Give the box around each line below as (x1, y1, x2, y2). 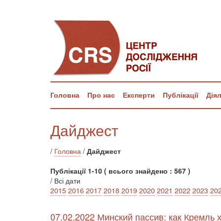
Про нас (87, 90, 115, 100)
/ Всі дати (50, 176, 80, 185)
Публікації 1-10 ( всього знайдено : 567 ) (50, 166, 190, 176)
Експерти (123, 90, 155, 100)
